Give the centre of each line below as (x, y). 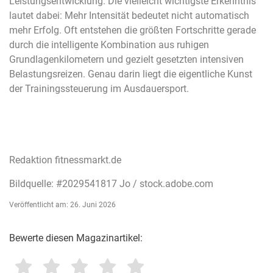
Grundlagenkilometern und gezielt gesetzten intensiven (126, 60)
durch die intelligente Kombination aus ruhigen (109, 45)
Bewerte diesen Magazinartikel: (76, 238)
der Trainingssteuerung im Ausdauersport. (99, 89)
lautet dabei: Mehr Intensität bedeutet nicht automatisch (129, 16)
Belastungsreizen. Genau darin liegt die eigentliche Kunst (131, 74)
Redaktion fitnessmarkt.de (65, 160)
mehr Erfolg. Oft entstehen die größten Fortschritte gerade (133, 30)
